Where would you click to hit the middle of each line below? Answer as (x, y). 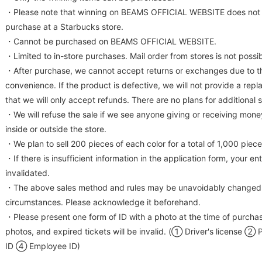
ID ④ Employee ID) (43, 246)
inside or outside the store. (56, 129)
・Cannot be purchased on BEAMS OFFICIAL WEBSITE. (111, 41)
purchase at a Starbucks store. (64, 27)
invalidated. (27, 173)
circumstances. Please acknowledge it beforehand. (103, 202)
